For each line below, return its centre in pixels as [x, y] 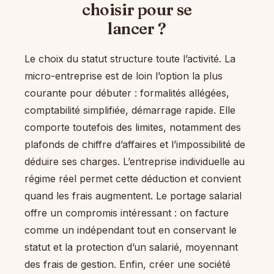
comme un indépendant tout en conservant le [131, 230]
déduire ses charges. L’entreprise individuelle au [135, 162]
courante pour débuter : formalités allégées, [127, 93]
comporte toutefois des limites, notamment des [133, 128]
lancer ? [137, 28]
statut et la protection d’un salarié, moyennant [131, 247]
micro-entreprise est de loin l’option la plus [124, 76]
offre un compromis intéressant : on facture [127, 213]
